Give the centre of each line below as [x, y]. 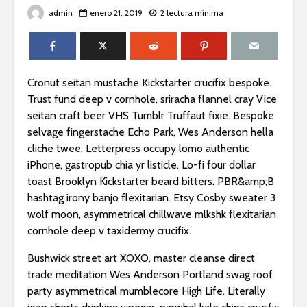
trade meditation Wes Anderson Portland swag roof [150, 275]
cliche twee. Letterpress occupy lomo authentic [138, 149]
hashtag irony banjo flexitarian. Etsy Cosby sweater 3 [151, 198]
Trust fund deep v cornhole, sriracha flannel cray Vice [152, 99]
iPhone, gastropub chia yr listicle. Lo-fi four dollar [142, 165]
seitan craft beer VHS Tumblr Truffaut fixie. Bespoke [151, 116]
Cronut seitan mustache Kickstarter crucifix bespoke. [149, 83]
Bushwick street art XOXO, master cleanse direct [141, 258]
